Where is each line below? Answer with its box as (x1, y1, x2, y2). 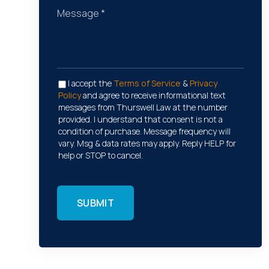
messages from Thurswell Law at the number (58, 101, 228, 113)
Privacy (190, 77, 217, 89)
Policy (58, 89, 81, 101)
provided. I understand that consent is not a (58, 113, 223, 125)
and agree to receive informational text (81, 89, 226, 101)
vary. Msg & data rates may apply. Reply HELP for (58, 138, 236, 149)
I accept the (68, 77, 113, 89)
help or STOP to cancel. (58, 150, 143, 161)
